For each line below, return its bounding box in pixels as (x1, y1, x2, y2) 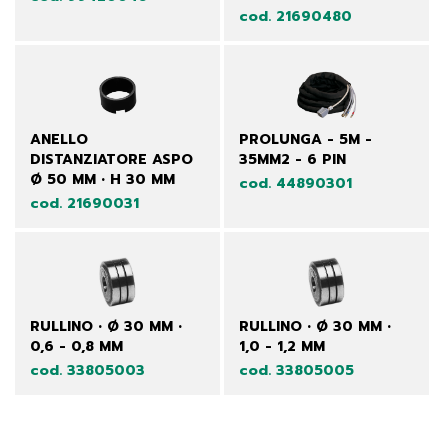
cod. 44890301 (238, 172, 352, 194)
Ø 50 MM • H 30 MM (30, 168, 175, 190)
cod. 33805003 (30, 360, 145, 382)
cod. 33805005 (238, 360, 354, 382)
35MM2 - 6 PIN (238, 148, 346, 170)
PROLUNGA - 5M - (238, 128, 372, 150)
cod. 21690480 (238, 5, 352, 27)
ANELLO (30, 128, 88, 150)
